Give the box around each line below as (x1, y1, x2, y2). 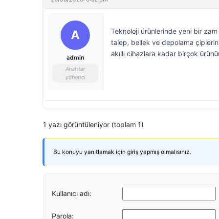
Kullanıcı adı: (52, 189, 91, 197)
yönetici (65, 74, 86, 81)
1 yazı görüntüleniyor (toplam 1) (43, 120, 144, 129)
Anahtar (66, 66, 85, 72)
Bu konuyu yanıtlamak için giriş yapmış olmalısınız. (53, 148, 191, 155)
